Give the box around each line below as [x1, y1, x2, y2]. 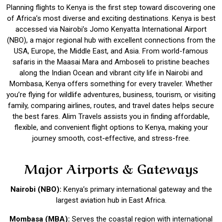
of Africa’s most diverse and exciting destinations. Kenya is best [6, 14, 216, 23]
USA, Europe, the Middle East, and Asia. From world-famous [14, 47, 208, 55]
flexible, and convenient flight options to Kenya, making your [14, 123, 208, 132]
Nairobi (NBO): [10, 185, 63, 194]
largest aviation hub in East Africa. [55, 196, 166, 205]
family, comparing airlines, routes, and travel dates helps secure [8, 101, 214, 110]
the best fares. [12, 112, 62, 121]
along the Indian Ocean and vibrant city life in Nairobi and [19, 68, 203, 77]
